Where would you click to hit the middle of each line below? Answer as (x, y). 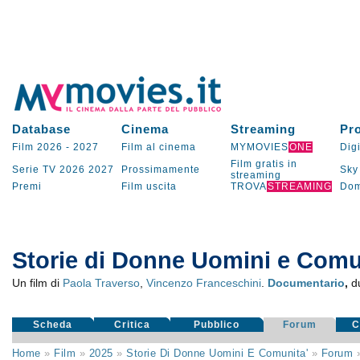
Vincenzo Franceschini (203, 283)
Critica (132, 325)
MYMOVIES (259, 147)
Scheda (53, 325)
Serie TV (34, 170)
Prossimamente (160, 170)
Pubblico (217, 325)
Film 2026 (37, 147)
